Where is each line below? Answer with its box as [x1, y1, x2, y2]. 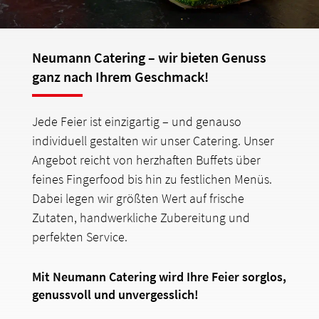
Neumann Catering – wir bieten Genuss [31, 49, 266, 67]
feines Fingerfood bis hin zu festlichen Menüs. [31, 171, 272, 188]
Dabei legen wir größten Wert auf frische [31, 190, 244, 207]
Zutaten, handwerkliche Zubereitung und [31, 209, 250, 226]
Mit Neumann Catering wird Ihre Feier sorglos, [31, 268, 286, 286]
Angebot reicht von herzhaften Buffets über [31, 152, 261, 169]
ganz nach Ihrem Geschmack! [31, 68, 209, 86]
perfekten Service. [31, 229, 127, 246]
